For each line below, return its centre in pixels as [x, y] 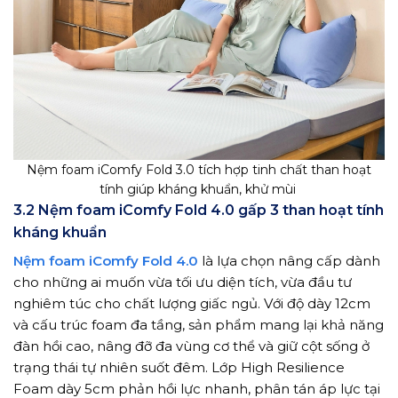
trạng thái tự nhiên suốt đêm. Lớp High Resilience [179, 367]
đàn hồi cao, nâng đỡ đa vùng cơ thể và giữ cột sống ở [191, 346]
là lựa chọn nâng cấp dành [289, 260]
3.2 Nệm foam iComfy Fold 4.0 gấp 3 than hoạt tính [199, 210]
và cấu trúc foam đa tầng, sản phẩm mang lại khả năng [199, 324]
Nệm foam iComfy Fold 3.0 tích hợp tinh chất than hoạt [199, 169]
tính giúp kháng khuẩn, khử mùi [199, 189]
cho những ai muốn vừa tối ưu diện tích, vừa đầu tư [183, 282]
